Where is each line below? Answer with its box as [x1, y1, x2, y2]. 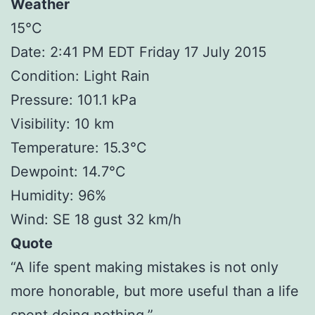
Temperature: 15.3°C [11, 139, 147, 156]
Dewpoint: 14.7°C [11, 162, 126, 180]
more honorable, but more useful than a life [11, 282, 299, 300]
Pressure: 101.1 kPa [11, 91, 136, 108]
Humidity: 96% [11, 186, 106, 204]
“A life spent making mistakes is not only [11, 258, 278, 276]
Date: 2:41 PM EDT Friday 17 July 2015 [11, 43, 266, 60]
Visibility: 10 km [11, 115, 114, 132]
